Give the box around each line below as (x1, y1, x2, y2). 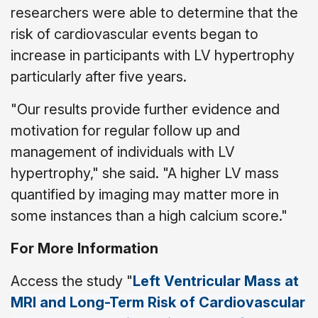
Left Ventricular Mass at (133, 273, 299, 290)
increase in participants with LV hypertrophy (11, 47, 295, 64)
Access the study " (11, 273, 133, 290)
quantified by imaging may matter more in (11, 186, 279, 203)
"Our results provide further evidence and (11, 101, 280, 118)
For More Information (11, 240, 158, 257)
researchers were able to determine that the (11, 4, 298, 21)
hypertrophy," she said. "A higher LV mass (11, 165, 279, 182)
